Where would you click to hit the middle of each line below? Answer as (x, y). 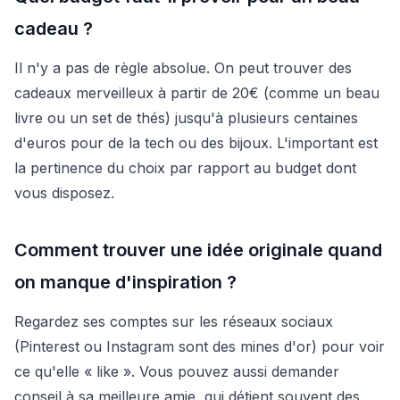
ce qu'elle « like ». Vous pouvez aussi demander (177, 371)
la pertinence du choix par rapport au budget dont (185, 167)
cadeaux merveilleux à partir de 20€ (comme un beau (197, 92)
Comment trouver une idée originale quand (198, 250)
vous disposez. (64, 192)
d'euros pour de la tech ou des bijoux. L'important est (196, 142)
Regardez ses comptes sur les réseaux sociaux (174, 321)
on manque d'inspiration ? (125, 282)
